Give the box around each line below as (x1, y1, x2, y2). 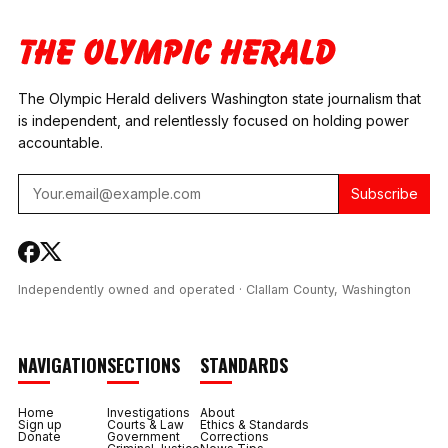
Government (107, 428, 180, 444)
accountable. (18, 133, 103, 151)
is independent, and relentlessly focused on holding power (18, 111, 409, 129)
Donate (18, 428, 61, 444)
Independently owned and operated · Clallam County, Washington (18, 281, 411, 297)
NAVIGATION (18, 351, 107, 378)
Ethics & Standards (200, 416, 309, 432)
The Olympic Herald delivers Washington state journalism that (18, 89, 421, 107)
